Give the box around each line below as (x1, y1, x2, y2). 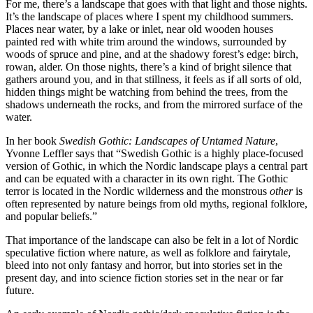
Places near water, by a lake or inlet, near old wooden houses (6, 22, 273, 35)
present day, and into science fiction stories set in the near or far (6, 271, 283, 284)
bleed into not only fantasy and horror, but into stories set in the (6, 259, 282, 271)
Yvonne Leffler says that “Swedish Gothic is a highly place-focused (6, 147, 303, 159)
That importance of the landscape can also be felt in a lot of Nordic (6, 233, 298, 246)
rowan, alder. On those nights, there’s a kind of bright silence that (6, 60, 291, 73)
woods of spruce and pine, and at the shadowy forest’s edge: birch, (6, 48, 298, 60)
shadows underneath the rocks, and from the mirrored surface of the (6, 98, 303, 110)
